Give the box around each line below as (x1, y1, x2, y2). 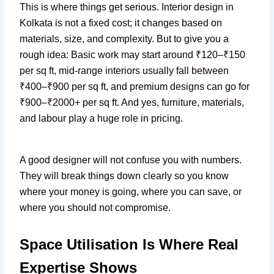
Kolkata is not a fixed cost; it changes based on (20, 18, 223, 28)
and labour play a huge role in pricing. (20, 113, 183, 124)
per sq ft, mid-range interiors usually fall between (20, 65, 229, 76)
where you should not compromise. (20, 202, 174, 213)
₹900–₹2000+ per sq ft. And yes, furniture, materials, (20, 97, 245, 108)
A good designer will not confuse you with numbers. (20, 155, 242, 165)
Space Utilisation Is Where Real (20, 236, 239, 253)
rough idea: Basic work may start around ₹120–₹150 (20, 50, 246, 60)
